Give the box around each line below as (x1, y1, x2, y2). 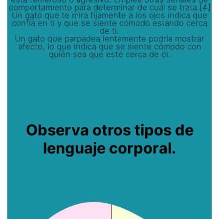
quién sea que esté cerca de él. (48, 49, 171, 60)
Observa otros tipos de (25, 121, 194, 139)
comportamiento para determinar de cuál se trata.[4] (8, 2, 211, 13)
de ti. (100, 26, 119, 36)
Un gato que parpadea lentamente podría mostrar (15, 34, 204, 44)
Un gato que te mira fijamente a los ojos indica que (12, 10, 207, 21)
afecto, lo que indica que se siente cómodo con (18, 42, 201, 52)
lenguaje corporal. (43, 139, 176, 157)
